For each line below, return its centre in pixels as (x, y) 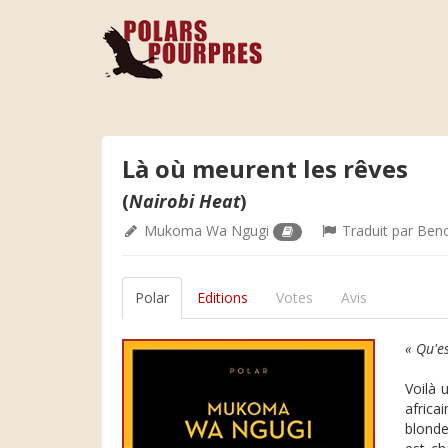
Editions (222, 297)
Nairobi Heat (184, 201)
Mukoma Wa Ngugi (206, 230)
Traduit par (378, 230)
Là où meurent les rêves (265, 168)
